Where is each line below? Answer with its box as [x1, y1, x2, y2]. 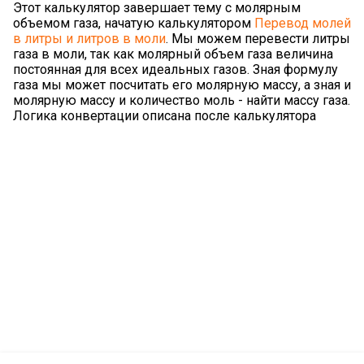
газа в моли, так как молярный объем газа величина [13, 46, 333, 63]
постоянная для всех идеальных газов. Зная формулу [13, 62, 338, 78]
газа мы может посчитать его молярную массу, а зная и [13, 77, 351, 93]
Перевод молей [254, 15, 351, 32]
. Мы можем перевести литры [166, 31, 350, 47]
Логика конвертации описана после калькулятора [13, 108, 316, 124]
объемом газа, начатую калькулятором [13, 15, 254, 32]
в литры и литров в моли [13, 31, 166, 47]
